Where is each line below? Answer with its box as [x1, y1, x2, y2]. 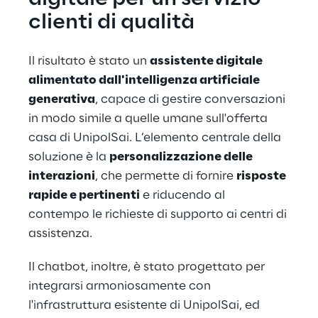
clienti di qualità [28, 11, 194, 34]
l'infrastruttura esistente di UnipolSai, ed [28, 299, 263, 312]
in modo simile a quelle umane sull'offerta [28, 112, 270, 125]
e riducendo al [140, 189, 228, 202]
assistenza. [28, 227, 92, 240]
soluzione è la [28, 150, 109, 163]
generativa [28, 93, 95, 106]
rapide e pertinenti [28, 189, 140, 202]
